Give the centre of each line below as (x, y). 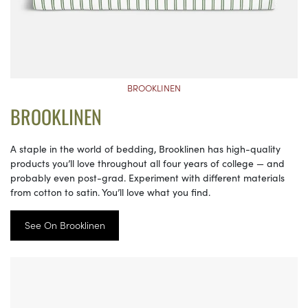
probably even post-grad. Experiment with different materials (147, 178)
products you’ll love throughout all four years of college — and (147, 163)
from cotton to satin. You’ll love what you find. (110, 192)
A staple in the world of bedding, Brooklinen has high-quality (145, 149)
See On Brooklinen (65, 225)
